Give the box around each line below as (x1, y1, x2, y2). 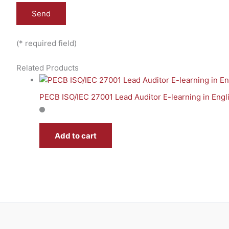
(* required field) (16, 38, 77, 48)
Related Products (16, 63, 79, 73)
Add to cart (55, 130, 97, 141)
